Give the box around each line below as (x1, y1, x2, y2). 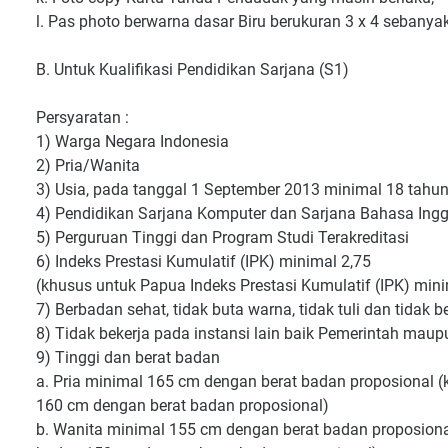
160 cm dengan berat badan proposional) (36, 396, 329, 415)
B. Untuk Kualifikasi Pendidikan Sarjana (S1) (36, 60, 349, 79)
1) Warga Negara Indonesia (36, 132, 229, 151)
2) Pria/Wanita (36, 156, 140, 175)
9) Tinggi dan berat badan (36, 348, 220, 367)
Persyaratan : (36, 108, 129, 127)
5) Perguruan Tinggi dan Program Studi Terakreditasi (36, 228, 409, 247)
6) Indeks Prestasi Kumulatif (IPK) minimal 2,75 (36, 252, 371, 271)
